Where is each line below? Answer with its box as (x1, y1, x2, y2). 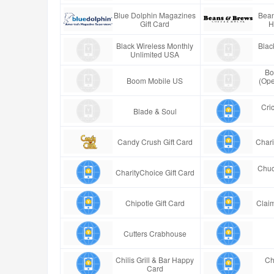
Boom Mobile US (127, 75, 183, 86)
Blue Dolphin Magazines (114, 9, 196, 20)
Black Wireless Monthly (116, 40, 194, 51)
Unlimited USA (130, 48, 180, 59)
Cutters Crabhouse (123, 228, 187, 239)
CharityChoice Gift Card (115, 166, 194, 177)
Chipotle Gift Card (125, 197, 185, 208)
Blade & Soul (133, 105, 177, 116)
